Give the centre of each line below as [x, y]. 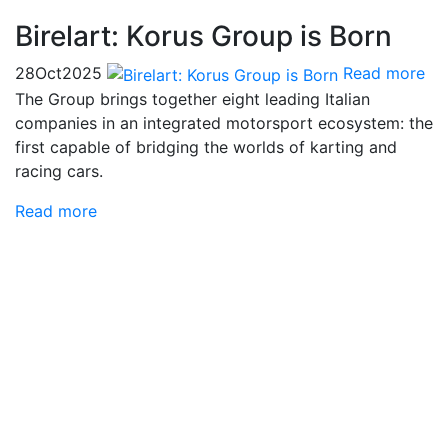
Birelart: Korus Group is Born [203, 36]
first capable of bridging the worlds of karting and [206, 146]
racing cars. [59, 170]
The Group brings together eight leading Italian [192, 98]
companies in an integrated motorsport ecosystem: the [224, 122]
